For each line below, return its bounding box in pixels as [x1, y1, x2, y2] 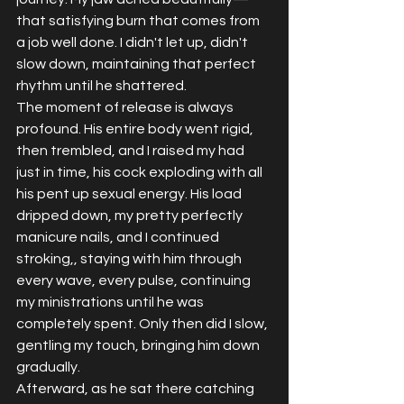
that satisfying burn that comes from [16, 13, 262, 28]
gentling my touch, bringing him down [16, 337, 262, 353]
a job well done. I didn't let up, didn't [16, 34, 251, 50]
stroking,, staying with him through [16, 251, 244, 266]
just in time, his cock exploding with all [16, 164, 265, 179]
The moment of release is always [16, 99, 236, 115]
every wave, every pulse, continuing [16, 272, 253, 288]
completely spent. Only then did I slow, [16, 316, 271, 331]
